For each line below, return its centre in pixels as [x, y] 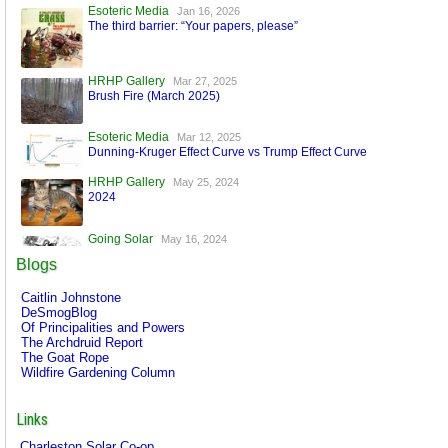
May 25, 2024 [205, 182]
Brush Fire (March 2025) [153, 95]
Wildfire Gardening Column [98, 373]
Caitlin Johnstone [71, 298]
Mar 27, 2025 [204, 80]
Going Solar [120, 238]
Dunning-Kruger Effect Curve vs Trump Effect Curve [227, 152]
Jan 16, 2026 [208, 10]
